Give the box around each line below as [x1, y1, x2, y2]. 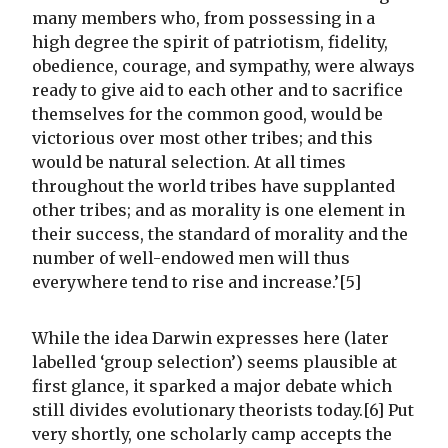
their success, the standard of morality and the [32, 224, 408, 245]
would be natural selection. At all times [32, 152, 346, 173]
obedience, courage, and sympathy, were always [32, 56, 415, 77]
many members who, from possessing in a [32, 8, 375, 29]
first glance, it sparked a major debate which [32, 376, 392, 397]
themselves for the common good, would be [32, 104, 383, 125]
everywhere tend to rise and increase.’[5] [32, 272, 361, 293]
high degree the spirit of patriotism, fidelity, [32, 32, 388, 53]
